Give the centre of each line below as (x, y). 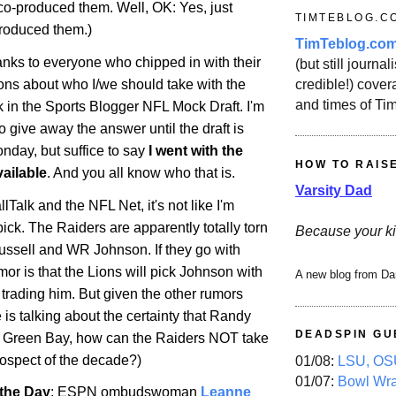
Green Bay (36, 338)
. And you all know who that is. (141, 172)
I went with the (196, 150)
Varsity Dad (334, 191)
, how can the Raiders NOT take (169, 338)
